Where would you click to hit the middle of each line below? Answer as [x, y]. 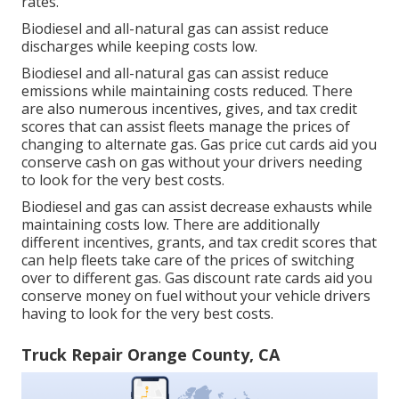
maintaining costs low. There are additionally [171, 225]
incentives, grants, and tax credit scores [214, 243]
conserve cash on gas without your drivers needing [192, 163]
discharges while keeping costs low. [139, 47]
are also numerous [86, 109]
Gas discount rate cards [243, 278]
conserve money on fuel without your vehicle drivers [196, 296]
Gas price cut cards [263, 145]
